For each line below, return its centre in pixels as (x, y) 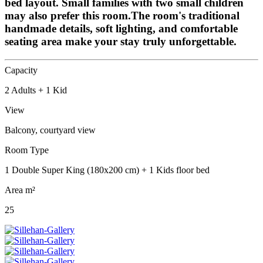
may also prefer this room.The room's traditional (122, 16)
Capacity (21, 70)
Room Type (27, 150)
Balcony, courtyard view (50, 130)
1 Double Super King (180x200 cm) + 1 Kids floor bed (107, 170)
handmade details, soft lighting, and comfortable (121, 29)
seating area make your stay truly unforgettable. (121, 42)
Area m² (20, 190)
